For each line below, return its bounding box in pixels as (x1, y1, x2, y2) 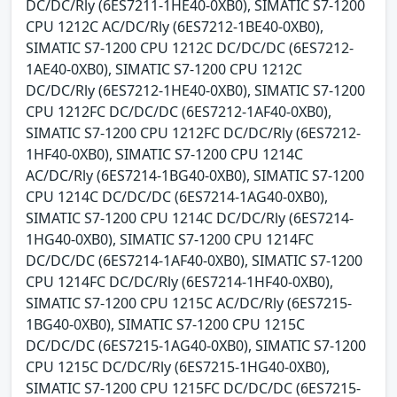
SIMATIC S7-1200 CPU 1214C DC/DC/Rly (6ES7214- (26, 207, 354, 228)
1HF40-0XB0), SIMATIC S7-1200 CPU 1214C (26, 144, 303, 164)
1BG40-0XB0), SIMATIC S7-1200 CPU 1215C (26, 314, 305, 334)
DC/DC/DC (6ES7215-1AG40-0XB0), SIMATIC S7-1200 (26, 335, 366, 355)
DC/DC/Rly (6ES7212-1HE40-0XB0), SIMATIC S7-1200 (26, 80, 365, 100)
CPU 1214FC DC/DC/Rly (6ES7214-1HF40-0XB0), (26, 271, 333, 292)
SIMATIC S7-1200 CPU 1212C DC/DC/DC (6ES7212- (26, 37, 354, 58)
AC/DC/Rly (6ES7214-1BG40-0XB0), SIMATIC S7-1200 (26, 165, 364, 185)
